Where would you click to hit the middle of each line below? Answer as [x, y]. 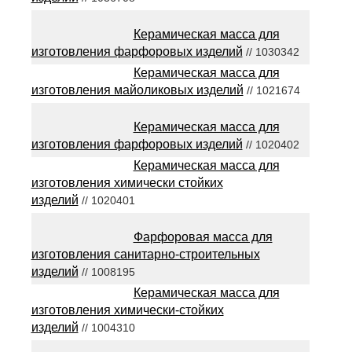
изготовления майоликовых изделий [137, 90]
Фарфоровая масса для [203, 237]
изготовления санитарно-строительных [145, 254]
